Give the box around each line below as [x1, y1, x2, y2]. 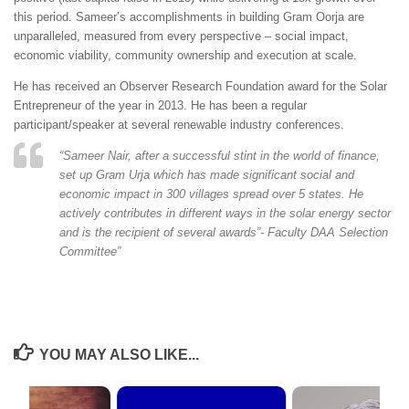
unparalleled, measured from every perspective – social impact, [14, 28, 349, 43]
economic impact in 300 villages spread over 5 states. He [59, 187, 363, 202]
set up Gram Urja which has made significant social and [59, 168, 354, 183]
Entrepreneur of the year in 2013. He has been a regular [14, 98, 307, 112]
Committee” [59, 245, 121, 259]
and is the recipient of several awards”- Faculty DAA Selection [59, 225, 388, 240]
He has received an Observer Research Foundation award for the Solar [14, 79, 387, 93]
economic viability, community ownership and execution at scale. [14, 47, 357, 62]
